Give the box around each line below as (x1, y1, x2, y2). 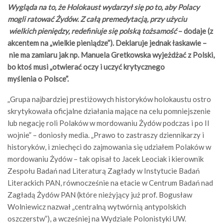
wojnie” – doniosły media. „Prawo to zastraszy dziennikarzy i (7, 130, 204, 139)
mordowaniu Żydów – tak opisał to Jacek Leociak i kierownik (7, 154, 204, 163)
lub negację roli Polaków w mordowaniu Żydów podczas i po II (7, 118, 210, 127)
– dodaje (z (177, 26, 213, 35)
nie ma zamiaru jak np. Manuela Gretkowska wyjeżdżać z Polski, (7, 50, 215, 59)
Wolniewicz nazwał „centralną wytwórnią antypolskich (7, 202, 186, 211)
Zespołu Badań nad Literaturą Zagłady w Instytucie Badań (7, 166, 200, 175)
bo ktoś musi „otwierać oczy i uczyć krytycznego (7, 62, 165, 71)
